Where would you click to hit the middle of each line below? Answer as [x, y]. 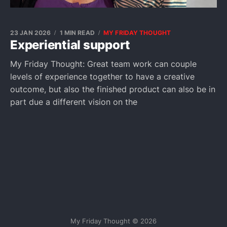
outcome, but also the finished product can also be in [113, 89]
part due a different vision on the [74, 102]
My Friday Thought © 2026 [113, 221]
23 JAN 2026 [31, 33]
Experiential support [70, 45]
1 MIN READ [77, 33]
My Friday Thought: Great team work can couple [103, 64]
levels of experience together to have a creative [102, 77]
